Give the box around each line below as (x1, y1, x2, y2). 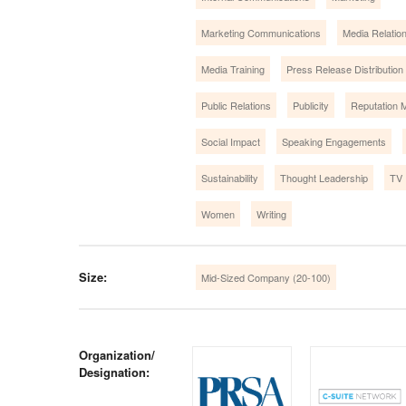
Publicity (293, 97, 329, 112)
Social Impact (201, 133, 260, 149)
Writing (256, 206, 286, 221)
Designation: (79, 362, 150, 381)
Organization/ (79, 345, 155, 363)
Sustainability (201, 169, 258, 185)
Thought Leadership (280, 169, 368, 185)
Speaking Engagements (282, 133, 386, 149)
